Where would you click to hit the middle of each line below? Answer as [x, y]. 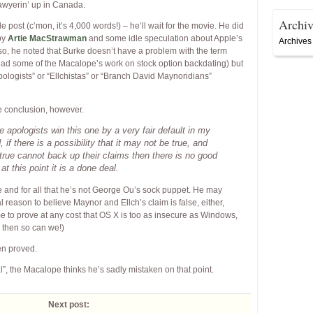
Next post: [69, 305]
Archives [295, 41]
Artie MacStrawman [47, 38]
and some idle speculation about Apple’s [165, 38]
